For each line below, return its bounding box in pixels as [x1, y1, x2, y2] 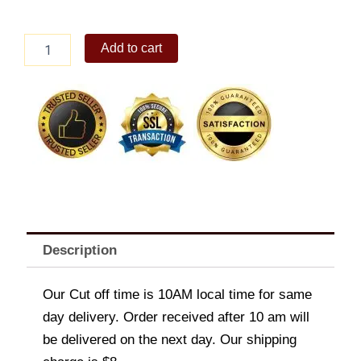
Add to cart [101, 41, 163, 56]
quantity [23, 83, 64, 97]
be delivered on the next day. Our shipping [43, 332, 297, 348]
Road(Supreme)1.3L [23, 67, 127, 81]
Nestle [23, 35, 56, 48]
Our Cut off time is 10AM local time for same [43, 287, 312, 303]
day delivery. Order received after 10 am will [43, 309, 309, 326]
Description [43, 242, 118, 258]
